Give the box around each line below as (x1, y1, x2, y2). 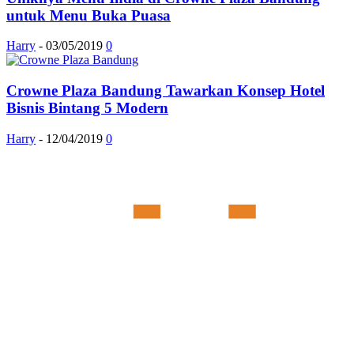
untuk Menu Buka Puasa (6, 6, 171, 24)
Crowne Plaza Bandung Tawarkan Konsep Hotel (6, 82, 325, 100)
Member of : (151, 299, 203, 312)
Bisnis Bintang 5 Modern (6, 100, 168, 117)
